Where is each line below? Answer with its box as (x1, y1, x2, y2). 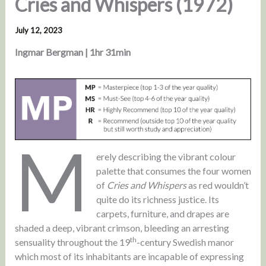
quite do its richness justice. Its (96, 194, 220, 205)
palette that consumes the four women (96, 165, 252, 177)
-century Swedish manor (136, 236, 234, 248)
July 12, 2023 (14, 25, 62, 35)
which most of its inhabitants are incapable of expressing (14, 251, 244, 262)
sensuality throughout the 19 (14, 236, 130, 248)
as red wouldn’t (186, 179, 249, 191)
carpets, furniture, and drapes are (96, 208, 230, 220)
